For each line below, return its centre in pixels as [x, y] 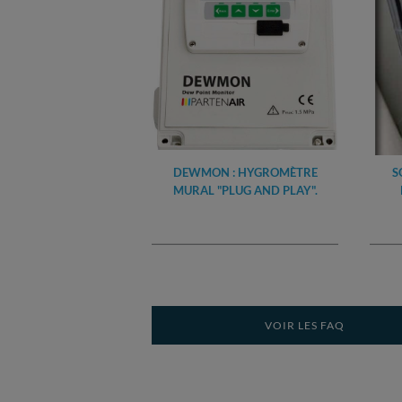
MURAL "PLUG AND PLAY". [245, 190]
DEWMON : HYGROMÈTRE [245, 172]
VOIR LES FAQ [304, 325]
